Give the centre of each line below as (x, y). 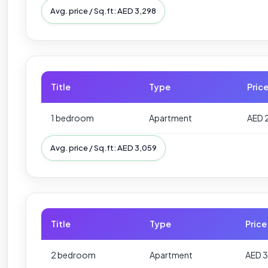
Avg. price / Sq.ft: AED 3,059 (103, 147)
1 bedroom (72, 118)
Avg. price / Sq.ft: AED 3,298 (103, 10)
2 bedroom (73, 255)
